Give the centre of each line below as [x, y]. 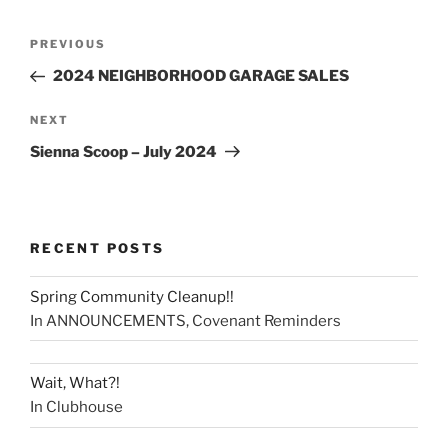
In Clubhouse [76, 407]
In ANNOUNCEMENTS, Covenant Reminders [185, 320]
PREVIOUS [68, 44]
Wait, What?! [75, 383]
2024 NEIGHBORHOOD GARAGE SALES [200, 76]
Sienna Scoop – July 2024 [123, 151]
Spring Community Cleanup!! [132, 296]
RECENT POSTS [97, 247]
